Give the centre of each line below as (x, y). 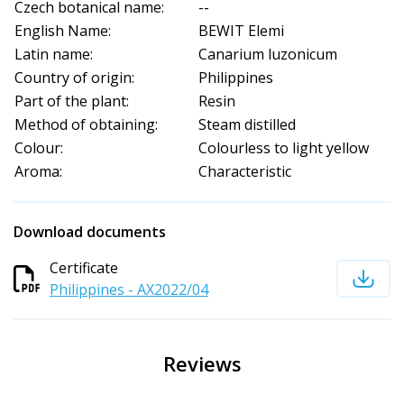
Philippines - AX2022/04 (129, 290)
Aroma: (38, 172)
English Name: (63, 31)
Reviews (202, 364)
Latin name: (54, 55)
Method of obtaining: (86, 125)
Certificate (84, 268)
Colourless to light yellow (284, 148)
